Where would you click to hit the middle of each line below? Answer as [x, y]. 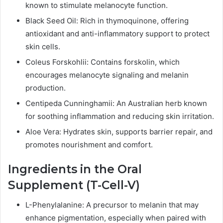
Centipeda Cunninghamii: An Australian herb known [116, 103]
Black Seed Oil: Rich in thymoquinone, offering [107, 20]
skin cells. [43, 46]
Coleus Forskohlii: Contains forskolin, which [103, 62]
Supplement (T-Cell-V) [74, 185]
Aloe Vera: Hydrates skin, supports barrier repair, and [119, 131]
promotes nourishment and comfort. [89, 144]
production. [46, 88]
